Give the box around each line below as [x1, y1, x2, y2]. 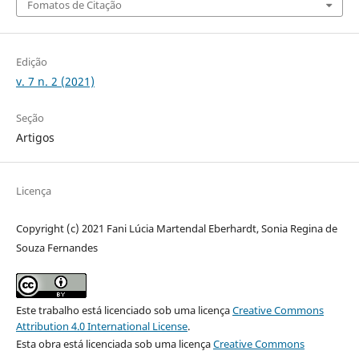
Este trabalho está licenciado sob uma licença [15, 302, 232, 317]
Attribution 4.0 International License [15, 318, 188, 333]
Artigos [15, 129, 54, 145]
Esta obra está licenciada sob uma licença [15, 336, 213, 351]
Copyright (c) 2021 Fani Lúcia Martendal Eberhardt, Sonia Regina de [15, 220, 337, 236]
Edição [15, 54, 47, 69]
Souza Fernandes [15, 240, 98, 255]
